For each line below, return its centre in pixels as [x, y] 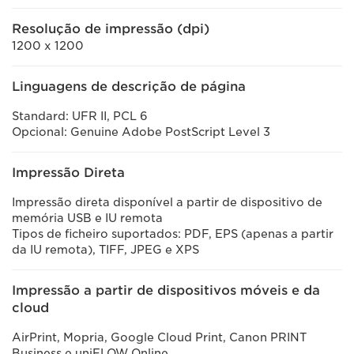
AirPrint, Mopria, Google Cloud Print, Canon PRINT [159, 337]
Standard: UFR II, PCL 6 [81, 116]
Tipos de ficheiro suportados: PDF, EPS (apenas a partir [173, 234]
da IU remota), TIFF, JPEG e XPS [105, 250]
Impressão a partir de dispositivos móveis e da [166, 290]
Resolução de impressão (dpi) [111, 29]
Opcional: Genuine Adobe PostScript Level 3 [141, 132]
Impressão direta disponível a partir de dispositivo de [167, 202]
